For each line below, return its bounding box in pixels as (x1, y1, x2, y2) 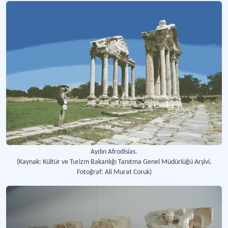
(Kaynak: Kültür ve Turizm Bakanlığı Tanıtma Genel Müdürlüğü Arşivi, (16, 158, 212, 165)
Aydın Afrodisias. (91, 148, 137, 155)
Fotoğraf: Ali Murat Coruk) (76, 168, 152, 176)
